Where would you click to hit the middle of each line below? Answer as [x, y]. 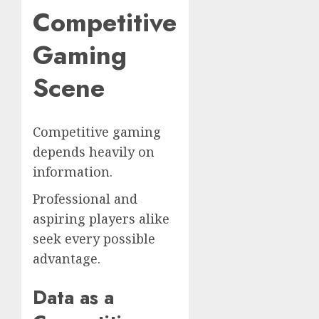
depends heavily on [94, 152]
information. [73, 172]
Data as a [73, 297]
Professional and [85, 199]
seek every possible [94, 239]
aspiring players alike [101, 219]
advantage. [67, 259]
